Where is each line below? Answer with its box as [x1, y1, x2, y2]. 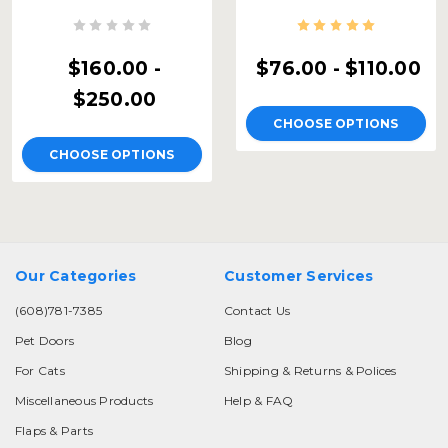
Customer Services [224, 267, 374, 286]
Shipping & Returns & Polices [224, 363, 397, 379]
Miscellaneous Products [15, 393, 154, 409]
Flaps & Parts [15, 423, 94, 439]
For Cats [15, 363, 65, 379]
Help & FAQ [224, 393, 294, 409]
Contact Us [224, 303, 291, 319]
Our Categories [15, 267, 137, 286]
